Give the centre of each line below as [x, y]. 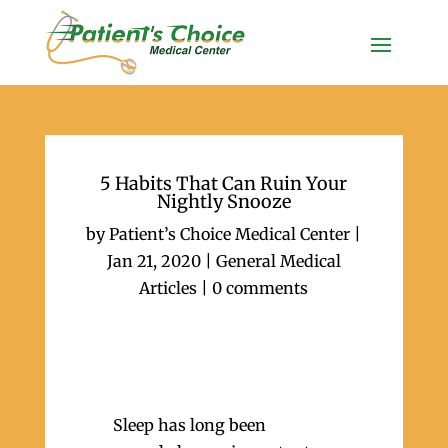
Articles [168, 288]
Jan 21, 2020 [153, 261]
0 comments [260, 288]
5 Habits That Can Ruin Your [224, 183]
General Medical [278, 261]
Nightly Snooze [223, 201]
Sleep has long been [189, 425]
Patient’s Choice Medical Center [230, 234]
